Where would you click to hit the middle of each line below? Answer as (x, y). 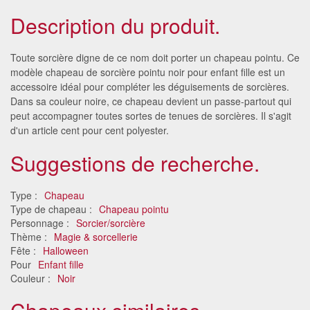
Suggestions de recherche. (135, 163)
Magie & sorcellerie (96, 236)
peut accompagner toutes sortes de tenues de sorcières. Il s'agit (151, 115)
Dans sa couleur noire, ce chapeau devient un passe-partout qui (151, 101)
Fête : (25, 250)
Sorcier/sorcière (111, 222)
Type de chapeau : (53, 209)
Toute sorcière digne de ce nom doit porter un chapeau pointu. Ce (155, 57)
